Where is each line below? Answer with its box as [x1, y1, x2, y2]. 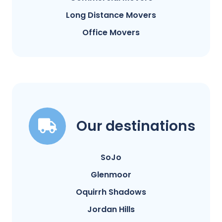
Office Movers [82, 27, 140, 39]
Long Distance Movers [66, 9, 156, 21]
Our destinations [76, 116, 195, 136]
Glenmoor [91, 169, 131, 181]
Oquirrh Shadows [76, 186, 146, 198]
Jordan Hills [87, 204, 135, 216]
